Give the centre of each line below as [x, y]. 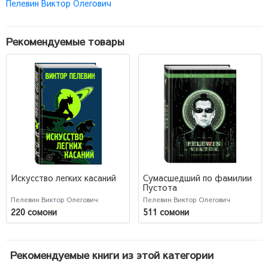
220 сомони [34, 211]
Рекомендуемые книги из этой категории [112, 255]
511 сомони [166, 211]
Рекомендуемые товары [65, 41]
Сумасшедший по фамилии [197, 178]
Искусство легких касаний [63, 178]
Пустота [160, 188]
